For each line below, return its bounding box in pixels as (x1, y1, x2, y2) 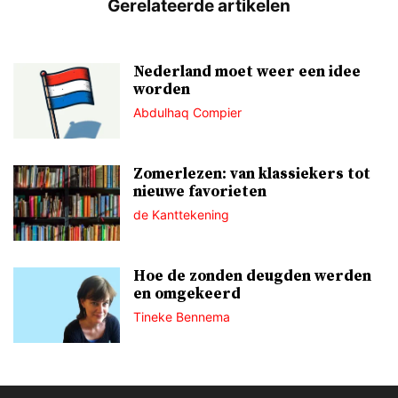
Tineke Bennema (133, 309, 230, 325)
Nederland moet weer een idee (133, 62, 361, 83)
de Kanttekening (133, 207, 229, 223)
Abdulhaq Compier (133, 105, 242, 121)
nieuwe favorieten (133, 182, 267, 203)
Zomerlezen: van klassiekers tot (133, 164, 370, 185)
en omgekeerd (133, 284, 241, 305)
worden (133, 80, 190, 100)
